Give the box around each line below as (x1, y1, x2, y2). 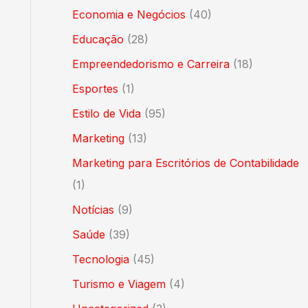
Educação (71, 32, 124, 46)
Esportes (71, 82, 118, 96)
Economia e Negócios (71, 8, 186, 21)
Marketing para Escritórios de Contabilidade (71, 156, 299, 170)
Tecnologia (71, 252, 129, 266)
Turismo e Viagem (71, 277, 166, 291)
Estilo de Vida (71, 107, 141, 120)
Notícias (71, 203, 114, 217)
